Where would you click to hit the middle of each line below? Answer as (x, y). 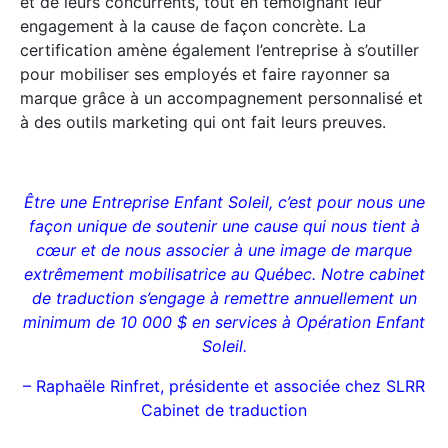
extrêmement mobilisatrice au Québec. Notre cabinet (224, 274)
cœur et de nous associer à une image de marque (224, 250)
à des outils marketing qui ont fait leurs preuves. (203, 122)
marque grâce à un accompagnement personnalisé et (221, 98)
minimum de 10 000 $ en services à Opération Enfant (224, 322)
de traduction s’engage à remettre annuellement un (224, 298)
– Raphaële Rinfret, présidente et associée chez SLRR (224, 386)
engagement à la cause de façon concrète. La (193, 26)
